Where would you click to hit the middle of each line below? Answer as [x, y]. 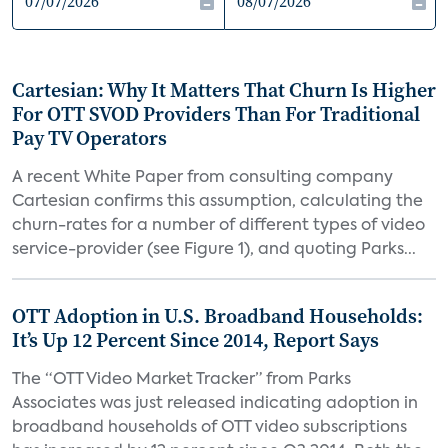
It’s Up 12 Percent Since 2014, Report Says [195, 340]
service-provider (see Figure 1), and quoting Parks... [214, 250]
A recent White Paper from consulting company [202, 178]
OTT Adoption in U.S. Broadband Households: [217, 316]
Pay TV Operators [89, 138]
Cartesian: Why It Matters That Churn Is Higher [224, 90]
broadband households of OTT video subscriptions [209, 428]
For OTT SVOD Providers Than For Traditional [216, 114]
